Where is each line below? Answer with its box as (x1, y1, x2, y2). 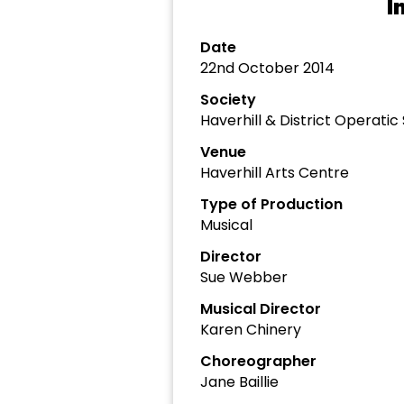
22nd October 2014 (200, 58, 335, 78)
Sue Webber (200, 267, 288, 288)
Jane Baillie (200, 372, 279, 392)
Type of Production (200, 194, 343, 215)
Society (200, 89, 256, 110)
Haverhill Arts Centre (200, 162, 349, 183)
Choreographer (200, 351, 317, 372)
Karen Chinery (200, 319, 301, 340)
